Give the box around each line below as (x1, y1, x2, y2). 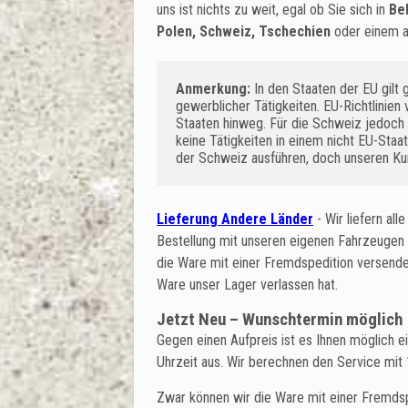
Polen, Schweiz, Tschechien (157, 23, 334, 40)
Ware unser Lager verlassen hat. (157, 276, 338, 293)
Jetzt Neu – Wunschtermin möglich (157, 310, 403, 330)
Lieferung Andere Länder (157, 210, 313, 228)
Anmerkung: (176, 80, 250, 97)
